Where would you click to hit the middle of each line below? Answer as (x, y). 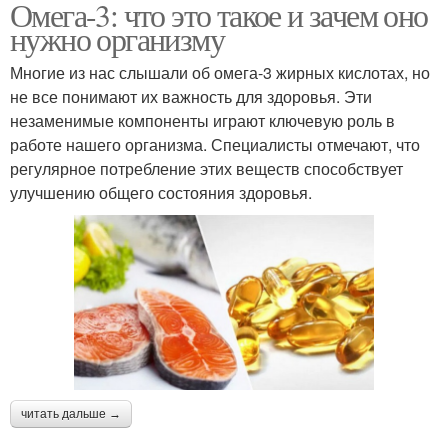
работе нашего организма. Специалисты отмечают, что (215, 145)
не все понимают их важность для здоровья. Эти (191, 97)
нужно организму (117, 39)
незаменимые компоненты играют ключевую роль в (202, 121)
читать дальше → (71, 414)
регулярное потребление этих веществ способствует (206, 169)
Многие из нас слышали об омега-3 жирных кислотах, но (220, 73)
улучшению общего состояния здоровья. (161, 193)
